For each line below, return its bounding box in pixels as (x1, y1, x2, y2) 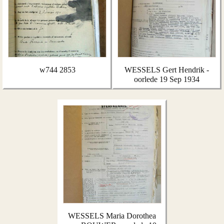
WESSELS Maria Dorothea (68, 211, 156, 220)
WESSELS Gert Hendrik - (124, 65, 209, 74)
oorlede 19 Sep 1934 (134, 75, 199, 83)
